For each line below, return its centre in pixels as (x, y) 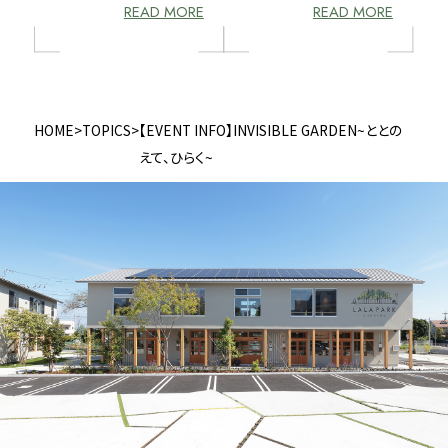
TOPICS (107, 129)
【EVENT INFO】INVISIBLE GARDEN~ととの (271, 129)
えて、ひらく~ (176, 156)
